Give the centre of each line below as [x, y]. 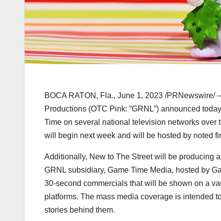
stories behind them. [80, 210]
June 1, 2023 [140, 95]
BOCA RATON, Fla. [79, 95]
